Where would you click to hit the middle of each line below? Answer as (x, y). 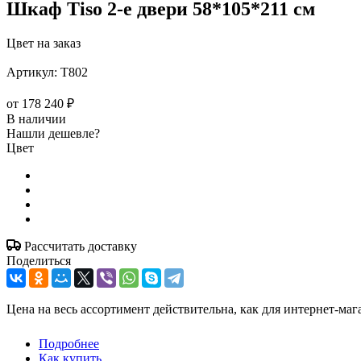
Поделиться (39, 260)
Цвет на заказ (44, 43)
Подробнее (69, 343)
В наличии (36, 118)
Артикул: (32, 72)
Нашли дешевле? (53, 133)
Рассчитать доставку (81, 246)
